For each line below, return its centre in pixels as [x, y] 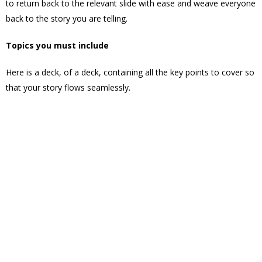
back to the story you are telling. [67, 18]
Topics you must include [57, 45]
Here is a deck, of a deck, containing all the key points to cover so [130, 72]
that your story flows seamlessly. [69, 87]
